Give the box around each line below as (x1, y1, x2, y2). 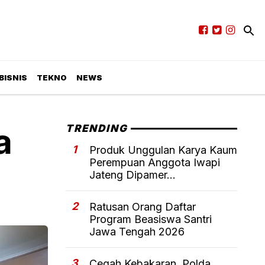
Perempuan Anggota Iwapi (89, 156, 220, 169)
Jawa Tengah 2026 (89, 225, 185, 238)
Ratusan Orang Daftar (89, 201, 196, 214)
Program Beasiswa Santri (89, 213, 212, 226)
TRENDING (66, 122, 128, 135)
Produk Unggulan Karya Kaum (89, 144, 237, 157)
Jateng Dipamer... (89, 169, 176, 182)
